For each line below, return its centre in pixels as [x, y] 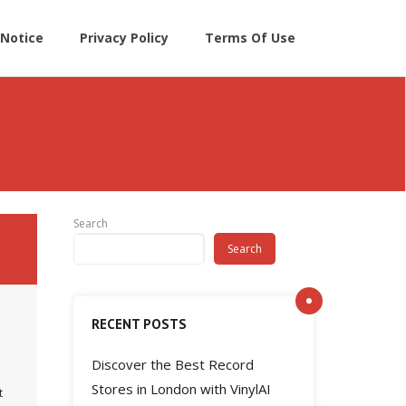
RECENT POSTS [139, 324]
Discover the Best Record [173, 364]
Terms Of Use [250, 38]
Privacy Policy [124, 38]
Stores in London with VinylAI [181, 389]
